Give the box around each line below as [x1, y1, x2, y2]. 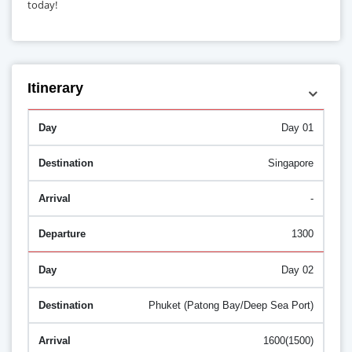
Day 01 [281, 122, 313, 134]
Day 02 [281, 264, 313, 277]
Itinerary [27, 80, 83, 97]
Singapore [268, 157, 313, 170]
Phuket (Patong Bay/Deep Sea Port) [148, 299, 313, 312]
